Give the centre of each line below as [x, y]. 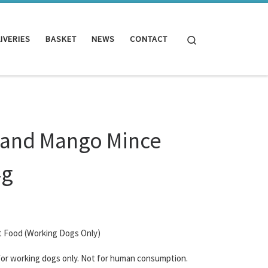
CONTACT [149, 39]
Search [210, 38]
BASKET [61, 39]
